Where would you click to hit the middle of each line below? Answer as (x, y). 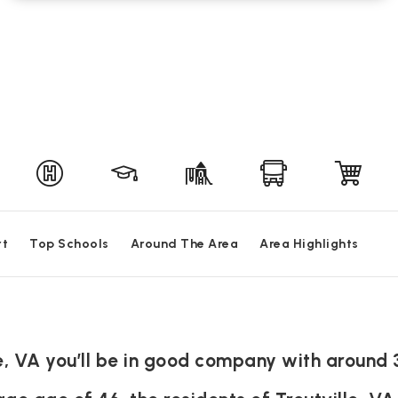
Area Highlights (309, 244)
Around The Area (184, 244)
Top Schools (69, 244)
